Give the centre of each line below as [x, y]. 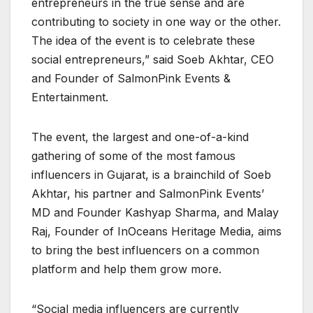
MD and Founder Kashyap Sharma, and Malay [155, 212]
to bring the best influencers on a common [145, 250]
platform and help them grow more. [126, 269]
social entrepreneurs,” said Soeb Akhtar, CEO [153, 59]
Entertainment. [70, 97]
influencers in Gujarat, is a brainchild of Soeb [151, 174]
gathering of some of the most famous [133, 155]
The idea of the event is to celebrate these [143, 40]
